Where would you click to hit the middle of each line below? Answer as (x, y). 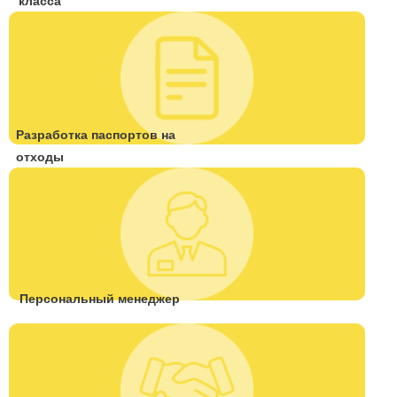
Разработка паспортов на (96, 136)
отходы (40, 158)
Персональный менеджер (100, 300)
